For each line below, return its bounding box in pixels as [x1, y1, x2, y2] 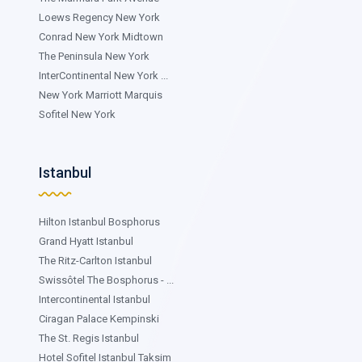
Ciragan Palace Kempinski [39, 312, 159, 325]
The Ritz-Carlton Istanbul [39, 254, 152, 267]
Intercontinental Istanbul [39, 293, 150, 305]
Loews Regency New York [39, 11, 160, 23]
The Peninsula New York [39, 49, 149, 62]
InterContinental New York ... [39, 69, 168, 82]
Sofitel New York [39, 107, 116, 120]
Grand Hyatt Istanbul [39, 234, 133, 247]
